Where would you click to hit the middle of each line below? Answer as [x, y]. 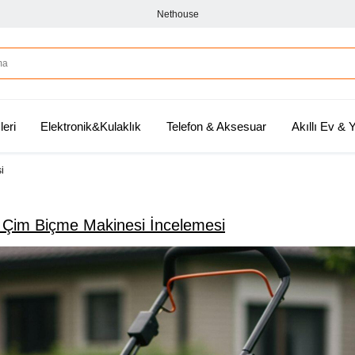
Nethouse [177, 14]
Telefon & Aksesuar [216, 126]
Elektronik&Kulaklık [91, 126]
